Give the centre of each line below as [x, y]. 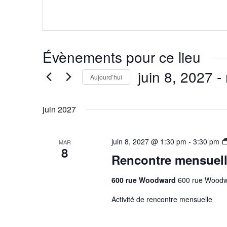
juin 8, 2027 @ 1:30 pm [149, 141]
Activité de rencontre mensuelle [162, 199]
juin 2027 [59, 109]
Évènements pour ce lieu [122, 57]
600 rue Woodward [144, 180]
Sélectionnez [166, 94]
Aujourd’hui [106, 77]
